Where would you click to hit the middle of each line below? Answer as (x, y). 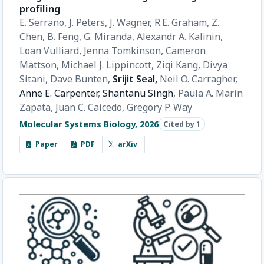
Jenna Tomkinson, (125, 50)
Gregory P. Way (159, 107)
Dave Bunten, (81, 79)
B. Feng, (65, 36)
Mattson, (40, 65)
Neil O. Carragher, (199, 79)
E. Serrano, (44, 22)
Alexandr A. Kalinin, (180, 36)
